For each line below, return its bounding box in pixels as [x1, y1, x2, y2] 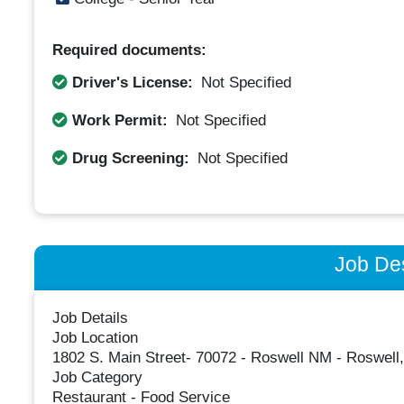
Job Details [51, 309, 128, 327]
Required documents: [51, 41, 207, 59]
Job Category [51, 369, 142, 387]
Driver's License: [67, 73, 197, 91]
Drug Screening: [67, 149, 194, 167]
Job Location [51, 329, 138, 347]
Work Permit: [67, 111, 172, 129]
